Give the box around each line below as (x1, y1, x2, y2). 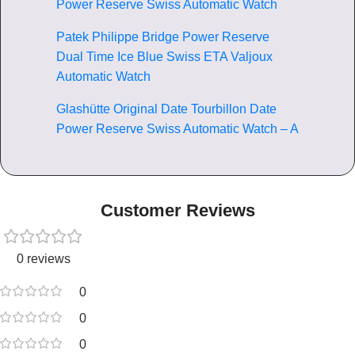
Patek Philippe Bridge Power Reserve (56, 29, 269, 44)
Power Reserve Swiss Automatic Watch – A (56, 121, 299, 136)
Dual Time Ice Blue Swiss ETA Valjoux (56, 49, 273, 63)
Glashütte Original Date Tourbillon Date (56, 101, 277, 116)
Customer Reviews (100, 200, 255, 221)
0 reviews (16, 252, 71, 266)
